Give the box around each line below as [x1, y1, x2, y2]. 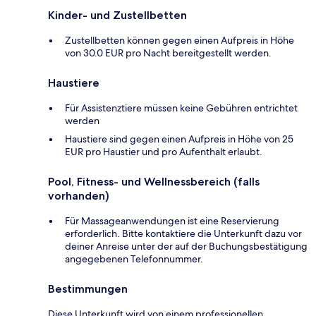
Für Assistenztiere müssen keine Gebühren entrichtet [65, 102, 298, 115]
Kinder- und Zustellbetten [48, 8, 187, 23]
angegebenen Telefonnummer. [65, 253, 203, 266]
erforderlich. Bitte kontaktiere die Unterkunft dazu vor [65, 227, 302, 241]
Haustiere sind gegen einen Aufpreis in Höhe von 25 [65, 133, 293, 146]
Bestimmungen [48, 282, 128, 296]
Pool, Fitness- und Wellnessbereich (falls [48, 175, 260, 189]
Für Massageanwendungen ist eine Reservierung [65, 214, 279, 228]
